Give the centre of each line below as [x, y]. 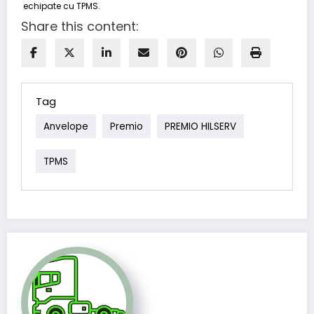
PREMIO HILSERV [200, 126]
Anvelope [66, 126]
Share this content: [80, 26]
